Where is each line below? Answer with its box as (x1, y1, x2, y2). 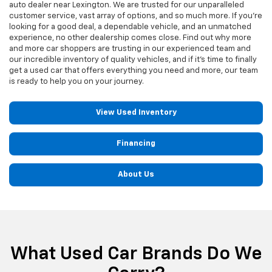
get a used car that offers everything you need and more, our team (9, 66, 258, 75)
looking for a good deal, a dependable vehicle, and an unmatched (9, 22, 251, 31)
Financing (117, 139, 155, 148)
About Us (118, 170, 154, 178)
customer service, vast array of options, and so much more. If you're (9, 12, 262, 20)
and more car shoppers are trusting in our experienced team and (9, 44, 251, 53)
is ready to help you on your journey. (9, 77, 144, 86)
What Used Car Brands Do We (10, 245, 262, 263)
